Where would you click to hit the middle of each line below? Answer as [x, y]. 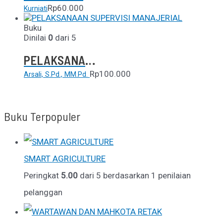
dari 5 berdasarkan [114, 176]
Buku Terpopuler [42, 116]
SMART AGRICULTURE [65, 159]
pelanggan [43, 193]
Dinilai [36, 37]
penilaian [173, 176]
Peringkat [42, 176]
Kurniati [36, 8]
